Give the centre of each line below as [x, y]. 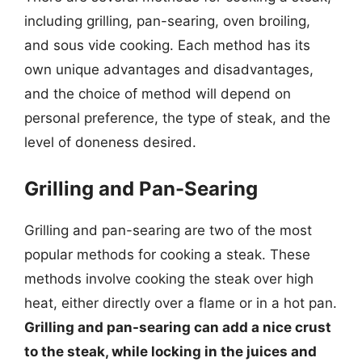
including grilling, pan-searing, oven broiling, [167, 21]
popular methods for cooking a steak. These [167, 254]
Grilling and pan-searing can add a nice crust [178, 327]
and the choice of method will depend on [158, 94]
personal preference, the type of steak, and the [177, 118]
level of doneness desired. [110, 142]
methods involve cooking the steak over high [169, 278]
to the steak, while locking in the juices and [170, 351]
